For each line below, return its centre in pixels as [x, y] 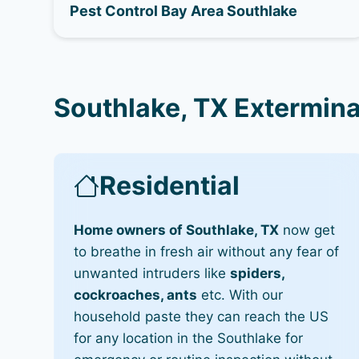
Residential [170, 186]
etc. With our [240, 295]
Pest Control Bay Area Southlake [184, 11]
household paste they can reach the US [202, 317]
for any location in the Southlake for [189, 338]
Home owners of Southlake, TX [177, 230]
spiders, [258, 273]
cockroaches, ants [136, 295]
